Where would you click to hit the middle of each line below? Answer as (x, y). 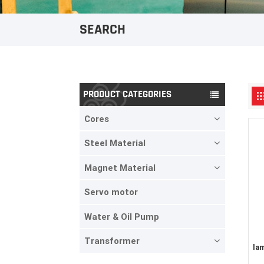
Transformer (112, 241)
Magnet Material (120, 168)
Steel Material (115, 143)
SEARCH (102, 30)
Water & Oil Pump (121, 217)
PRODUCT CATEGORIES (128, 94)
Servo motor (111, 192)
